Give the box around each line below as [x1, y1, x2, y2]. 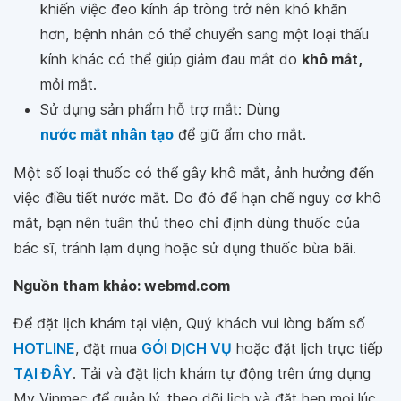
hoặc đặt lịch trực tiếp [232, 338, 383, 357]
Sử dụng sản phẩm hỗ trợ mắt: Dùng [40, 99, 280, 118]
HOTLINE [13, 338, 75, 357]
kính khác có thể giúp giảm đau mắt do [40, 49, 302, 68]
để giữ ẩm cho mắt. [174, 124, 306, 143]
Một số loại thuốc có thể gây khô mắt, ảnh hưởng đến [13, 163, 374, 182]
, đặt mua [75, 338, 141, 357]
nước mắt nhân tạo [40, 124, 174, 143]
